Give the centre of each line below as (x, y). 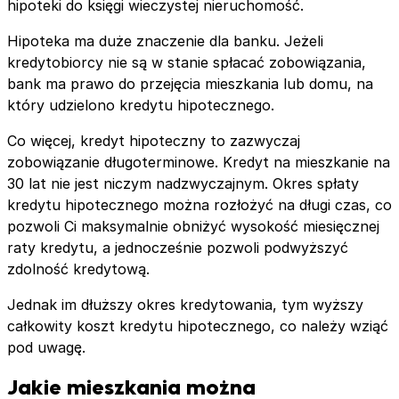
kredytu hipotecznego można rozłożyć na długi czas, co (199, 204)
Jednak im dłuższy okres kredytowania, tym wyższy (185, 304)
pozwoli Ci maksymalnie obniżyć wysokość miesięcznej (193, 226)
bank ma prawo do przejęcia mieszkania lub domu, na (190, 83)
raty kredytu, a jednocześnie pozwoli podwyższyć (178, 247)
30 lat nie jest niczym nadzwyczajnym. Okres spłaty (183, 183)
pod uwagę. (46, 347)
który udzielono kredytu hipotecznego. (141, 105)
